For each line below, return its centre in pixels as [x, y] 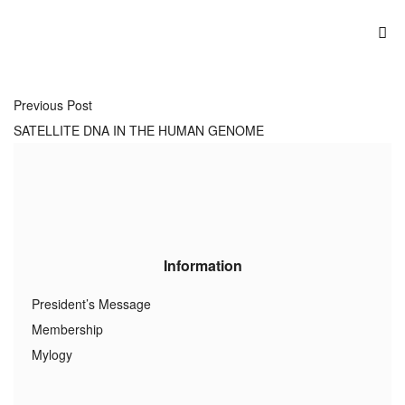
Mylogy [52, 354]
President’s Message [91, 304]
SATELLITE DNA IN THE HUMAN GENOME [139, 130]
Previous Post [53, 105]
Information [202, 265]
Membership [67, 329]
